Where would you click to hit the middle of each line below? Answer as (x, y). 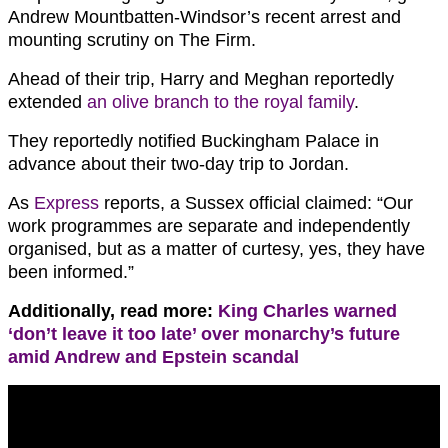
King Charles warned (307, 311)
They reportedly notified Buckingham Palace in (193, 141)
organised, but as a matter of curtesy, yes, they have (216, 249)
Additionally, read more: (113, 311)
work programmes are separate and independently (209, 226)
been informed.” (71, 272)
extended (47, 102)
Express (66, 203)
